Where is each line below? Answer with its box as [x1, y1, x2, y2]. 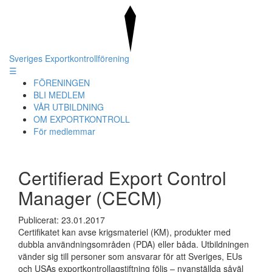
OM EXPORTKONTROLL [33, 113, 130, 125]
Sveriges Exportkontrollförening [9, 52, 129, 64]
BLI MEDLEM [33, 89, 85, 101]
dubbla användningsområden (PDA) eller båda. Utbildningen [18, 238, 249, 250]
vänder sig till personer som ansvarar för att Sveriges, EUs [18, 250, 242, 262]
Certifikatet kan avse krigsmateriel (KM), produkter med [18, 226, 231, 238]
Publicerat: [18, 214, 61, 226]
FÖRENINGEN [33, 76, 90, 89]
